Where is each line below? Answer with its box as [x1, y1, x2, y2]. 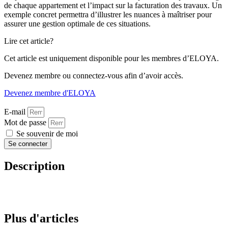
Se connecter [8, 140, 47, 148]
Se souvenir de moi [14, 129, 78, 138]
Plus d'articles [4, 211, 78, 225]
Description [4, 159, 65, 173]
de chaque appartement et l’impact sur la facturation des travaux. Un [4, 1, 222, 10]
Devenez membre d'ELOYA [4, 89, 96, 98]
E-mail [4, 107, 25, 117]
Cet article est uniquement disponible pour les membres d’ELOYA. [4, 54, 219, 63]
